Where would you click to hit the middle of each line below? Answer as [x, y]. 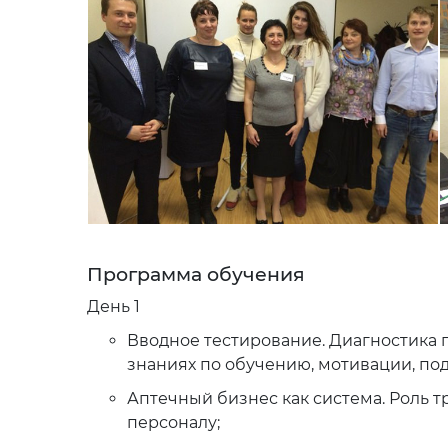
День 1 [113, 306]
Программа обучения [196, 274]
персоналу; [173, 422]
